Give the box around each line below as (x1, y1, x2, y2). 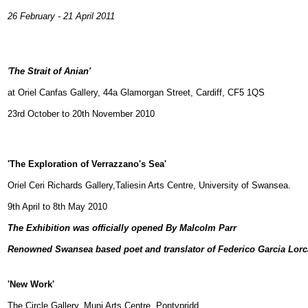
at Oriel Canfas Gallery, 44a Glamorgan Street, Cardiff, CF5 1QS (8, 87, 265, 98)
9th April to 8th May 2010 (8, 201, 107, 212)
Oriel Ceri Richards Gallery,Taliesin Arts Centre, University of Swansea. (8, 180, 291, 190)
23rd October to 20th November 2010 (8, 109, 155, 119)
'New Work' (8, 279, 54, 289)
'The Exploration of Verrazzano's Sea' (8, 159, 166, 169)
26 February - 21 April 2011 (8, 11, 115, 21)
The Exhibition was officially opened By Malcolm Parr (8, 223, 236, 233)
